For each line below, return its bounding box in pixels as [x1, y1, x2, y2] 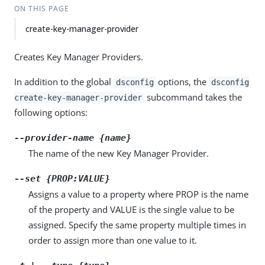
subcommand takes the [144, 91, 242, 103]
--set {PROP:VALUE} [14, 173, 110, 184]
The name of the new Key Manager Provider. [28, 147, 209, 159]
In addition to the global [14, 76, 114, 88]
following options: [14, 106, 88, 118]
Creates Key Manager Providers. [14, 51, 143, 63]
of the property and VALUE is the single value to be [28, 203, 234, 215]
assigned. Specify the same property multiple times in [28, 219, 246, 231]
